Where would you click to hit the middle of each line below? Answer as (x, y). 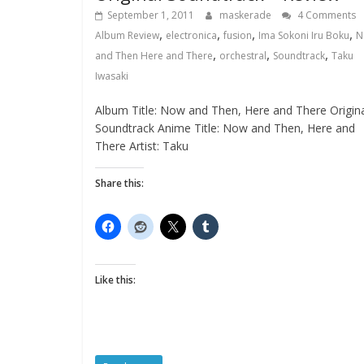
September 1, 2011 (151, 15)
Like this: (115, 280)
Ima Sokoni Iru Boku (304, 35)
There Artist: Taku (142, 146)
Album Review (127, 35)
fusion (238, 35)
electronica (191, 35)
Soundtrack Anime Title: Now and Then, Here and (225, 128)
